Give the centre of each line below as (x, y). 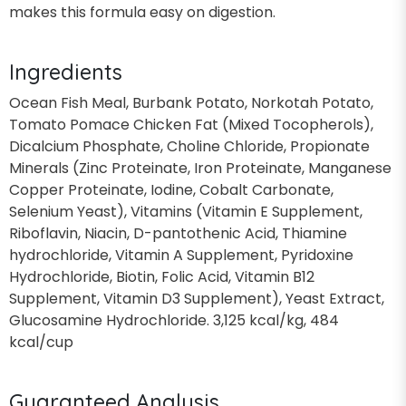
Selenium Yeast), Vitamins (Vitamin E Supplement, (186, 211)
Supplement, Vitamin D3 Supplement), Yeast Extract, (197, 298)
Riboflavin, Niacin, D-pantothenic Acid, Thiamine (178, 233)
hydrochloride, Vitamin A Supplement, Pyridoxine (181, 255)
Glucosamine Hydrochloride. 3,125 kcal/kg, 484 (174, 320)
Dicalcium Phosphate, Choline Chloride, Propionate (189, 146)
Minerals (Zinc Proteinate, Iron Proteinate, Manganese (200, 168)
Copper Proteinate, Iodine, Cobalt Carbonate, (171, 189)
